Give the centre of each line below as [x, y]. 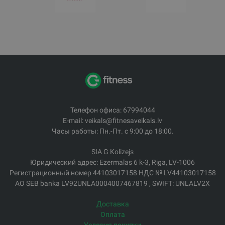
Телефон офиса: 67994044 [113, 110]
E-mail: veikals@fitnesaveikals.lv [113, 121]
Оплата [113, 215]
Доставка [113, 204]
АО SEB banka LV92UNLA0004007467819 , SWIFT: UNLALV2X [113, 184]
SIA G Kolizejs [113, 152]
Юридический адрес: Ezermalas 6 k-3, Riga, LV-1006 [113, 162]
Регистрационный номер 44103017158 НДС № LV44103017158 [113, 173]
